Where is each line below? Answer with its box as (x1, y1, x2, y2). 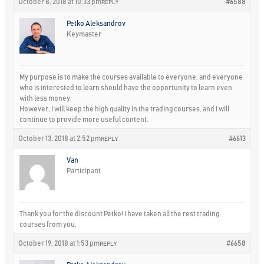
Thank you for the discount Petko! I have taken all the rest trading (19, 210, 220, 217)
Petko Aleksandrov (67, 19, 126, 27)
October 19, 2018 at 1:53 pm (18, 239, 100, 247)
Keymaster (67, 30, 102, 38)
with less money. (19, 94, 72, 102)
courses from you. (19, 220, 77, 228)
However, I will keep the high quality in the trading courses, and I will (19, 105, 230, 113)
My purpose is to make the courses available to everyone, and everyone (19, 73, 243, 81)
